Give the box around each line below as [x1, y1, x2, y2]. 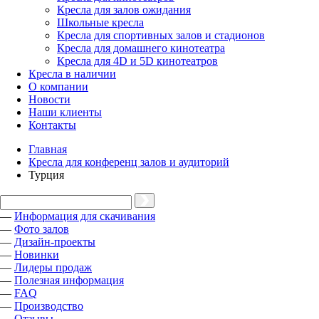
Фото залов [14, 223, 69, 235]
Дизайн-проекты [14, 236, 95, 248]
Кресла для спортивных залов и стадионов [57, 29, 265, 41]
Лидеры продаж [14, 261, 92, 273]
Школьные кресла [57, 16, 144, 28]
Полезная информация [14, 274, 124, 286]
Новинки [14, 249, 59, 261]
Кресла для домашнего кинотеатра [57, 42, 225, 54]
